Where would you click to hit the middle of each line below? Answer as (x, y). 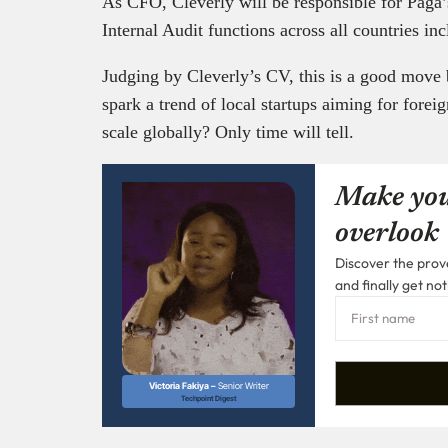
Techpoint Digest (208, 399)
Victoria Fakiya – (183, 386)
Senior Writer (243, 386)
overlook (387, 233)
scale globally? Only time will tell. (228, 131)
